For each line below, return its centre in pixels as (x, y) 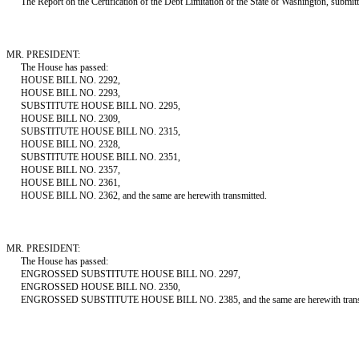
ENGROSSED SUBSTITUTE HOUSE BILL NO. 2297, (131, 274)
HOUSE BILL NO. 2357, (71, 170)
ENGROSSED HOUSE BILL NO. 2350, (101, 287)
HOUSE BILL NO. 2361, (71, 183)
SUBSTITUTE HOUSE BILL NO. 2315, (101, 131)
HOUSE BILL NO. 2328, (71, 144)
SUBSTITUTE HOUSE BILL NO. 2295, (101, 106)
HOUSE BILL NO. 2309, (71, 119)
